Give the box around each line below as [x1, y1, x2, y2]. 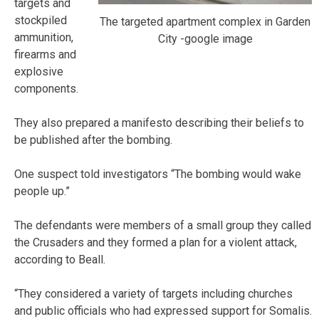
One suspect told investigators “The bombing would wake [14, 167, 301, 181]
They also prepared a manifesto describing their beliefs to [14, 115, 304, 130]
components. [14, 81, 78, 95]
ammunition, [14, 30, 73, 44]
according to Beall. [14, 252, 105, 266]
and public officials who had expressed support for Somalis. [14, 303, 312, 318]
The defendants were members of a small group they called [14, 218, 311, 232]
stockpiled [14, 13, 67, 27]
